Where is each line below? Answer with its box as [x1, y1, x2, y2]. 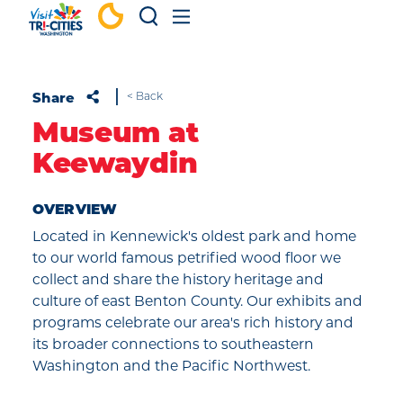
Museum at [32, 121, 199, 149]
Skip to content [22, 20, 130, 37]
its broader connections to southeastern [32, 336, 314, 353]
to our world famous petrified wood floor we [32, 249, 341, 266]
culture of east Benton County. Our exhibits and [32, 292, 363, 309]
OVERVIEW [32, 203, 118, 218]
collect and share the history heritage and [32, 271, 324, 288]
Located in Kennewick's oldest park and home [32, 228, 356, 245]
